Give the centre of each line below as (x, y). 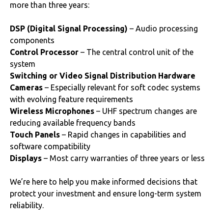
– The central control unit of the (136, 52)
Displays (26, 158)
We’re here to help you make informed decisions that (104, 182)
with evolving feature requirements (71, 99)
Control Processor (44, 52)
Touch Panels (35, 135)
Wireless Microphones (52, 111)
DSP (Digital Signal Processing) (69, 28)
